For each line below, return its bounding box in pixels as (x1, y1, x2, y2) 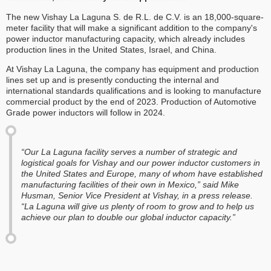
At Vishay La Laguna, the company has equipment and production (6, 64, 259, 74)
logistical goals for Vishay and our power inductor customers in (21, 158, 260, 168)
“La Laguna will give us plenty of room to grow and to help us (21, 201, 254, 212)
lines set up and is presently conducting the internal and (6, 75, 219, 85)
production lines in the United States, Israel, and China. (6, 44, 219, 54)
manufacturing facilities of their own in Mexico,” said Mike (21, 180, 239, 190)
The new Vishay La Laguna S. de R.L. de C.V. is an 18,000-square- (6, 11, 264, 22)
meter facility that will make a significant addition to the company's (6, 22, 257, 33)
